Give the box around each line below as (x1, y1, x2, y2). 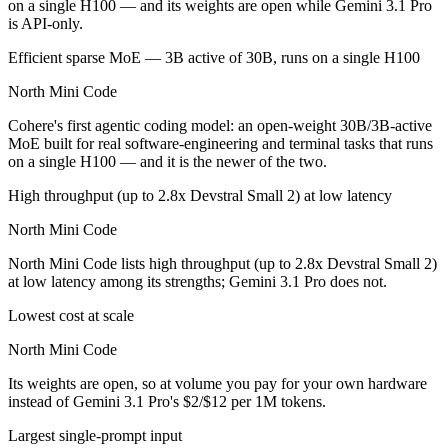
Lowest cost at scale (8, 307, 134, 325)
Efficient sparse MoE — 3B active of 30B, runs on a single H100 (8, 49, 420, 67)
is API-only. (8, 15, 83, 33)
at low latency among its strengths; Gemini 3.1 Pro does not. (8, 273, 387, 291)
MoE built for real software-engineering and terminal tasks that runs (8, 135, 433, 153)
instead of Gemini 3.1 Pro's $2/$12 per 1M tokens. (8, 393, 326, 411)
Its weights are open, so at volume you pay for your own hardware (8, 375, 427, 393)
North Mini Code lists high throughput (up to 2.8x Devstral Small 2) (8, 255, 437, 273)
